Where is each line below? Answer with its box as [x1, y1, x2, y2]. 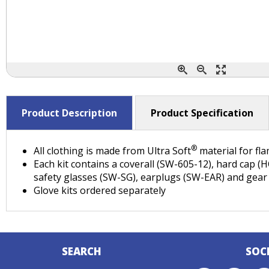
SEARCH [61, 244, 101, 258]
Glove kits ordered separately [34, 184, 166, 197]
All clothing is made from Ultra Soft [34, 144, 191, 157]
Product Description [22, 106, 117, 119]
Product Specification [151, 106, 253, 119]
